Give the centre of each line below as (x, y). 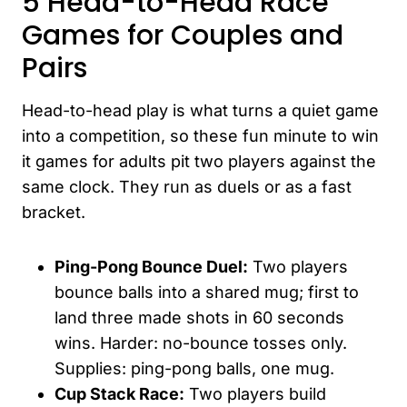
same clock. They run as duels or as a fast (187, 186)
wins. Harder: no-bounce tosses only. (201, 342)
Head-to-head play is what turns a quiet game (200, 110)
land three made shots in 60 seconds (199, 317)
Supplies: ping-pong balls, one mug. (194, 368)
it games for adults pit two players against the (199, 161)
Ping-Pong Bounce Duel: (151, 266)
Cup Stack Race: (119, 393)
